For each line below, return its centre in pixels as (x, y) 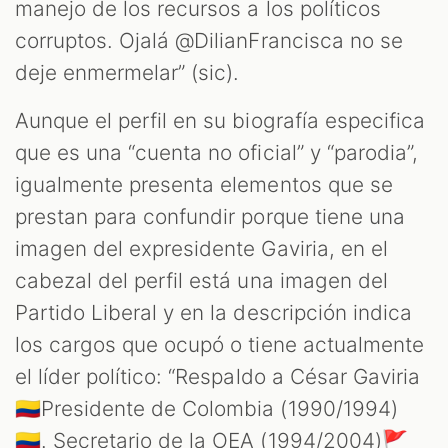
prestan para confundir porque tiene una (210, 216)
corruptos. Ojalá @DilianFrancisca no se (209, 40)
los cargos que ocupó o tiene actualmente (219, 344)
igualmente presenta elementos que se (204, 184)
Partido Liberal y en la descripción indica (213, 312)
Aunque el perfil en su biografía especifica (220, 120)
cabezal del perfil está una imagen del (201, 280)
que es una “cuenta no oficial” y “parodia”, (216, 152)
